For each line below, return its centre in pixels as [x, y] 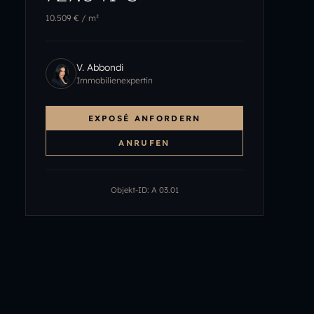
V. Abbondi [100, 67]
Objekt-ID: [131, 190]
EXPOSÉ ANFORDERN [144, 118]
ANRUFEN [144, 142]
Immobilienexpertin [115, 80]
